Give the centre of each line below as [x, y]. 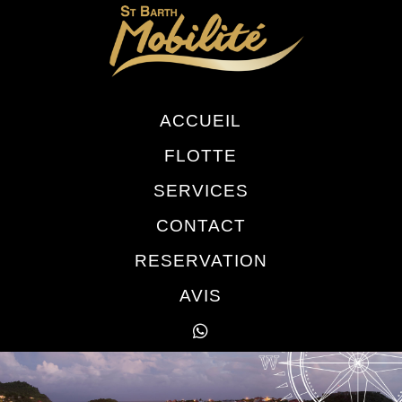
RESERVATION [201, 260]
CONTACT [201, 225]
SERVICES [201, 190]
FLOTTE [201, 155]
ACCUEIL [201, 120]
